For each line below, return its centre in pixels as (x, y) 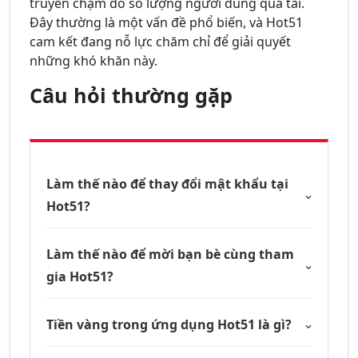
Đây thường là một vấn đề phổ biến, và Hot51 (166, 23)
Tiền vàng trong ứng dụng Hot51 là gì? (169, 325)
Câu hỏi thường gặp (131, 95)
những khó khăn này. (93, 61)
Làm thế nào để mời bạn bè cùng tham (170, 255)
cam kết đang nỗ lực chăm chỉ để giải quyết (160, 42)
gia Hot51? (80, 277)
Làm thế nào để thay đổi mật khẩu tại (167, 184)
